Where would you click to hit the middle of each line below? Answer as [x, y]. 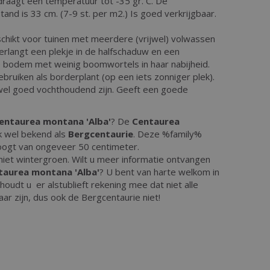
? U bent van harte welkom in [159, 171]
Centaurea [156, 121]
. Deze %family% [168, 133]
